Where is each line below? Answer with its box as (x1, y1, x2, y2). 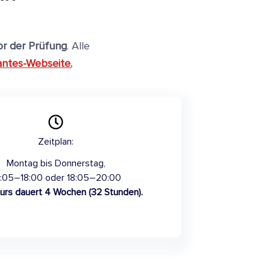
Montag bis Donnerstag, (6, 157, 105, 169)
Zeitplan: (38, 135, 74, 148)
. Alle (66, 39, 90, 52)
